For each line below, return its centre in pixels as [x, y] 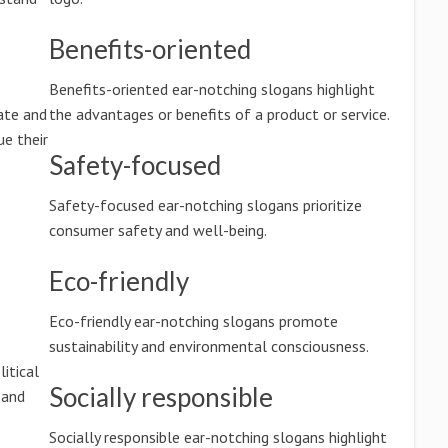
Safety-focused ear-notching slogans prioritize [205, 205]
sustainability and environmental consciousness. [208, 346]
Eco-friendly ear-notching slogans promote [193, 321]
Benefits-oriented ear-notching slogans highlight [211, 89]
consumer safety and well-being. [157, 230]
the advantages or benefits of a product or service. [219, 114]
